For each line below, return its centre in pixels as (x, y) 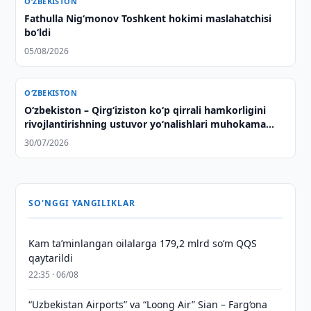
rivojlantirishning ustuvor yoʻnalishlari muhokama (145, 124)
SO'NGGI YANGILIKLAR (82, 203)
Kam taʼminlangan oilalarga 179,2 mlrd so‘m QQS (143, 243)
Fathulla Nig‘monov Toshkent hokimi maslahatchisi (148, 18)
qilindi (40, 138)
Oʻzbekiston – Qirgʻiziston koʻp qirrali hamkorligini (145, 110)
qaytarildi (51, 258)
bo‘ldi (38, 32)
